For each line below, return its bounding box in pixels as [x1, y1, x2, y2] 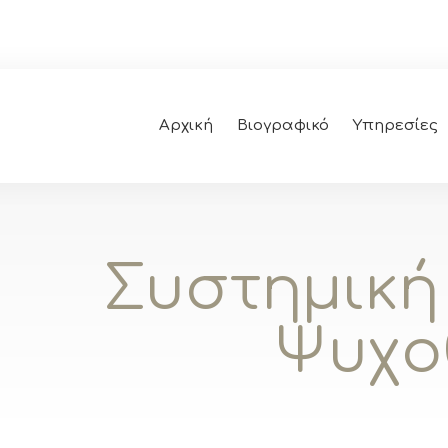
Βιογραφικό [236, 117, 329, 134]
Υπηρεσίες [352, 117, 438, 134]
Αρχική [158, 117, 213, 134]
